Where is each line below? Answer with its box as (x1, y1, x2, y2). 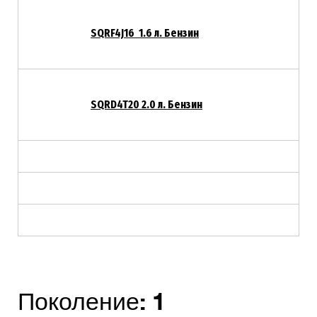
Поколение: (18, 292, 152, 314)
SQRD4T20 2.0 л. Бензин (91, 97, 202, 111)
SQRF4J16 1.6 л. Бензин (91, 25, 199, 40)
